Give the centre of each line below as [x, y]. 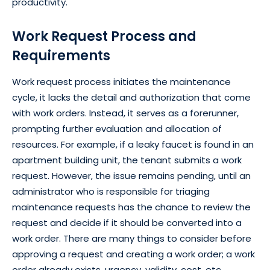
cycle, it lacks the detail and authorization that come [131, 98]
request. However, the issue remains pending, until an [131, 176]
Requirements [61, 56]
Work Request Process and [104, 37]
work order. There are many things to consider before [132, 239]
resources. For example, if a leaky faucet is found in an [133, 145]
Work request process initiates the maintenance [121, 82]
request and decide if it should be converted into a [127, 223]
